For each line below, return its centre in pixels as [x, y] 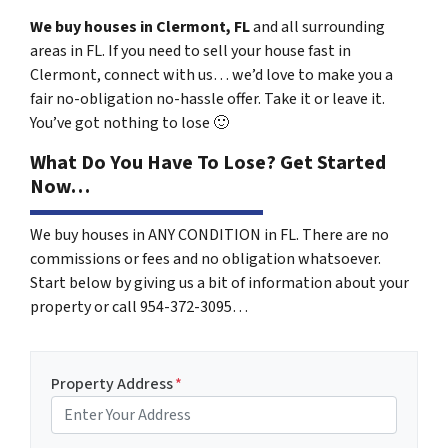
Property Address [112, 383]
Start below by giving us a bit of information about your [219, 282]
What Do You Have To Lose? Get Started [208, 162]
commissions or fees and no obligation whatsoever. [205, 258]
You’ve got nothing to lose [121, 122]
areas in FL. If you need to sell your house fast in [190, 50]
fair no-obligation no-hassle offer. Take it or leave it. [207, 98]
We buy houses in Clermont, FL [141, 26]
